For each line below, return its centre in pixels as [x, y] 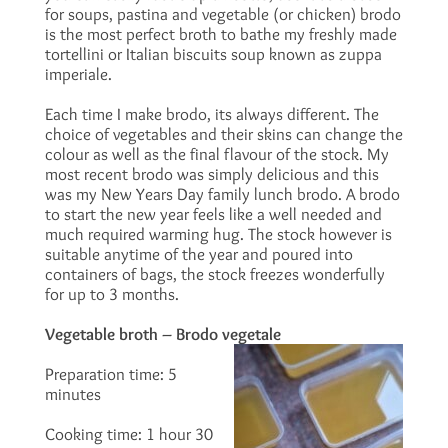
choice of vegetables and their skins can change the [223, 134]
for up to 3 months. [111, 294]
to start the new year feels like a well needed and [213, 214]
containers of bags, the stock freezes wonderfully [214, 274]
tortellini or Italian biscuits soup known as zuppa [213, 54]
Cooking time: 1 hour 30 [128, 434]
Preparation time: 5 [110, 374]
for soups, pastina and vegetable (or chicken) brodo [222, 14]
